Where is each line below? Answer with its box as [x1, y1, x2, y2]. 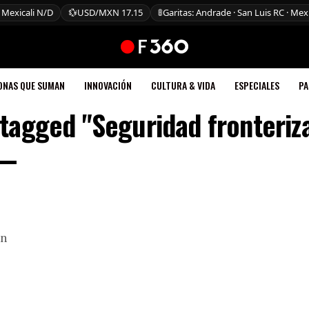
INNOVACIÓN [83, 78, 132, 92]
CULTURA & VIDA [150, 78, 215, 92]
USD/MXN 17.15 [77, 6, 143, 19]
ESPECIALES [234, 78, 279, 92]
